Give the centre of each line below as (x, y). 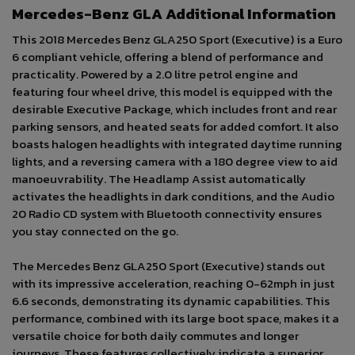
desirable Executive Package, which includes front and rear (174, 109)
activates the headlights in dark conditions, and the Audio (173, 197)
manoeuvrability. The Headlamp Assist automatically (159, 179)
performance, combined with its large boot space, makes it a (176, 319)
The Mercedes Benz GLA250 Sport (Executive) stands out (168, 266)
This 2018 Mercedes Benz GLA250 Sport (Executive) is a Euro (177, 40)
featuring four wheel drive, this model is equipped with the (172, 92)
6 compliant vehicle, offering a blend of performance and (168, 57)
